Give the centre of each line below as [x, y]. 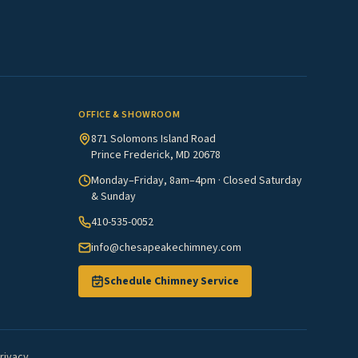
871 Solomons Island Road [153, 139]
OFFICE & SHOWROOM [129, 114]
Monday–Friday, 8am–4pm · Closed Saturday [197, 180]
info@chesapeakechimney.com [166, 247]
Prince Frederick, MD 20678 [156, 155]
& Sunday [113, 196]
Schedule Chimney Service [171, 281]
